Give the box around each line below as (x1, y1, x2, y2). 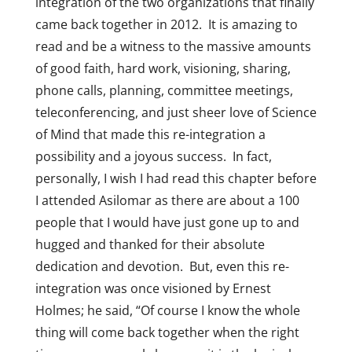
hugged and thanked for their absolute (35, 236, 265, 253)
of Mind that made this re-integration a (35, 126, 266, 143)
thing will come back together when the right (35, 324, 299, 341)
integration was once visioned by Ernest (35, 280, 271, 297)
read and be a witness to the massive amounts (35, 38, 311, 55)
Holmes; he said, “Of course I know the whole (35, 302, 300, 319)
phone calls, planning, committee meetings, (35, 82, 293, 99)
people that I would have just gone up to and (35, 214, 299, 231)
